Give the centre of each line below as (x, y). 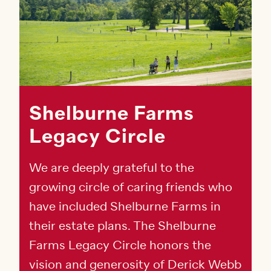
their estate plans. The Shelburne (122, 226)
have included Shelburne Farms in (125, 207)
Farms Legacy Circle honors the (120, 246)
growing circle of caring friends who (131, 188)
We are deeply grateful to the (112, 168)
